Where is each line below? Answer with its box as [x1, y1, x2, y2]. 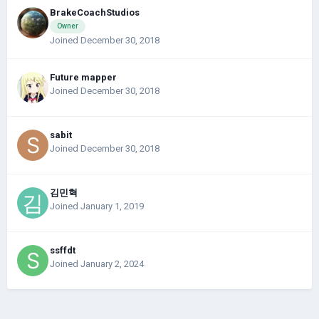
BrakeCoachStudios [50, 6, 140, 18]
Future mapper [50, 72, 117, 83]
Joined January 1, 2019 [50, 201, 144, 212]
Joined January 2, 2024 [50, 258, 144, 270]
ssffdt [50, 245, 75, 256]
